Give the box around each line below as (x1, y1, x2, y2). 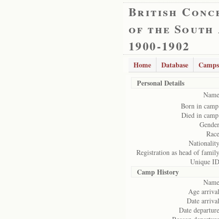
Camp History (137, 167, 179, 177)
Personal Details (137, 78, 184, 88)
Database (161, 60, 188, 70)
